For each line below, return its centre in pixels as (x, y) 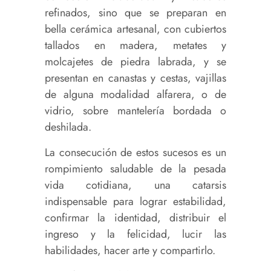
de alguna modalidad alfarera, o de (135, 95)
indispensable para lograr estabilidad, (135, 202)
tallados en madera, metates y (135, 46)
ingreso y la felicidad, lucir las (135, 234)
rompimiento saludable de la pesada (135, 169)
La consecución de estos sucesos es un (135, 153)
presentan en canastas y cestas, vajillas (135, 78)
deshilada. (68, 127)
